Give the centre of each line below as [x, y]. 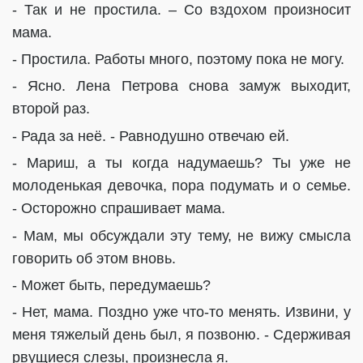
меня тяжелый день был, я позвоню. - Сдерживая [181, 335]
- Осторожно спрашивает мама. [119, 209]
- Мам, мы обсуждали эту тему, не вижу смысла [181, 235]
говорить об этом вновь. [94, 258]
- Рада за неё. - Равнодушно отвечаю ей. [151, 136]
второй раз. [51, 109]
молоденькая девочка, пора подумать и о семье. [181, 186]
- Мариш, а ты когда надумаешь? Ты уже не [181, 163]
